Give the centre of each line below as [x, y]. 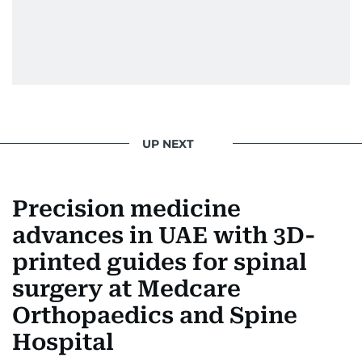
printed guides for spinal [160, 262]
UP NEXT [168, 143]
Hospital [63, 342]
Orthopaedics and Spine [155, 316]
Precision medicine [126, 209]
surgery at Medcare [126, 289]
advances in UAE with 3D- [164, 236]
